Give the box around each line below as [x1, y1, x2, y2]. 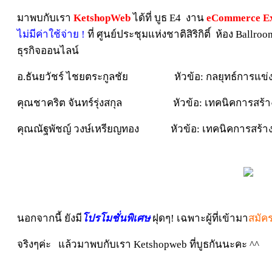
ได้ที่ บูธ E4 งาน [131, 12, 204, 24]
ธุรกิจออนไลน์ [17, 44, 79, 56]
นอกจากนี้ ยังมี [17, 212, 82, 224]
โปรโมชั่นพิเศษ [82, 212, 152, 224]
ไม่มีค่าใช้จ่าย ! [17, 28, 85, 40]
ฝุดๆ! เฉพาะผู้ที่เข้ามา [152, 212, 248, 224]
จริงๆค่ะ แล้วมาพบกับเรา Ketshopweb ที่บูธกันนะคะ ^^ [17, 238, 264, 250]
